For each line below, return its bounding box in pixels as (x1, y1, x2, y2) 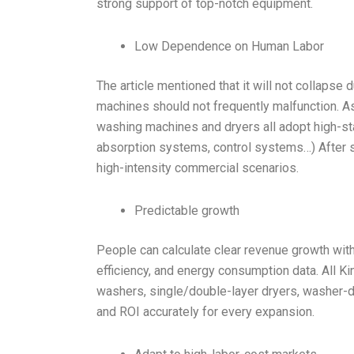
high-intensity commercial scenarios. (96, 160, 299, 176)
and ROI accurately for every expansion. (96, 304, 314, 320)
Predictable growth (134, 203, 239, 219)
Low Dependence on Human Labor (134, 39, 324, 55)
